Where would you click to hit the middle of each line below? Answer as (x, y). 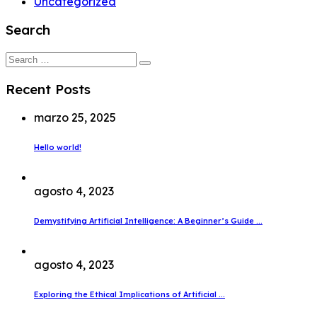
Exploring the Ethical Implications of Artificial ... (129, 295)
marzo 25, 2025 (75, 118)
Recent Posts (48, 89)
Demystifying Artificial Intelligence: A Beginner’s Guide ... (148, 221)
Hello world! (58, 148)
